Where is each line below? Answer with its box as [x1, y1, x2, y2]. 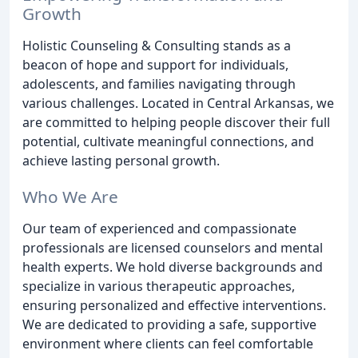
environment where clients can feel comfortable [22, 334, 313, 352]
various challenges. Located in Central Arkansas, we [22, 93, 334, 112]
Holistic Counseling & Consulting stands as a [22, 36, 291, 54]
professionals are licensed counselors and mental [22, 238, 323, 257]
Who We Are [22, 185, 118, 208]
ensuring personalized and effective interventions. [22, 296, 326, 314]
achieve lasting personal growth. [22, 151, 220, 169]
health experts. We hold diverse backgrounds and [22, 257, 323, 276]
